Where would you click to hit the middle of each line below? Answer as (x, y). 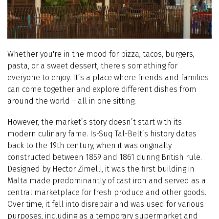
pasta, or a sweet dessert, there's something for (92, 66)
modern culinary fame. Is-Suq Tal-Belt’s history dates (102, 133)
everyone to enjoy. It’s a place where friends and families (108, 77)
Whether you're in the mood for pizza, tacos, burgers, (101, 54)
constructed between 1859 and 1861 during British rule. (105, 157)
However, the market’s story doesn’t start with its (95, 122)
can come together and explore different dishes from (102, 89)
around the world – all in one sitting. (72, 101)
